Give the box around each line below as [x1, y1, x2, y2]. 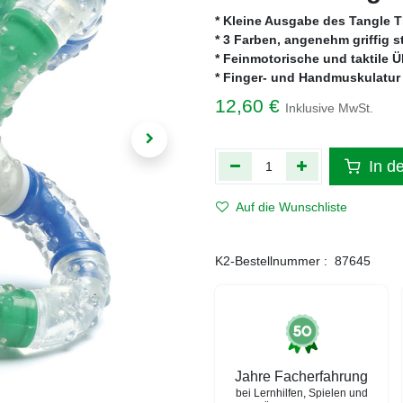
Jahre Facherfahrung [235, 369, 368, 384]
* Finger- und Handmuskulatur [215, 70, 400, 85]
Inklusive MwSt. [285, 101, 373, 115]
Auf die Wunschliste [236, 200, 347, 214]
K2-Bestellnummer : [215, 254, 327, 268]
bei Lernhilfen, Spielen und [235, 387, 368, 399]
